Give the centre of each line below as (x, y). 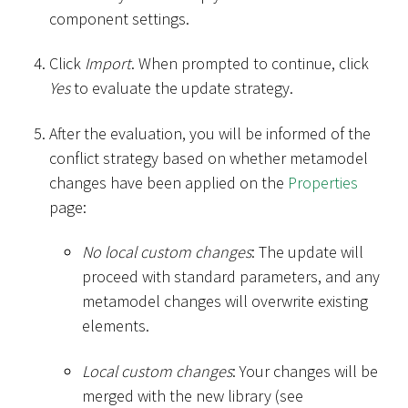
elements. (116, 326)
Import (108, 64)
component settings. (119, 18)
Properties (323, 182)
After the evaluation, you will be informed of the (210, 133)
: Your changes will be (305, 371)
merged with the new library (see (193, 395)
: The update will (307, 252)
